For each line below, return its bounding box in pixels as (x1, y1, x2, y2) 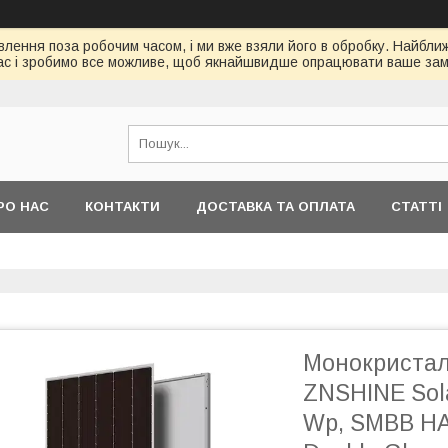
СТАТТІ (391, 199, 442, 214)
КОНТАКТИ (85, 199, 160, 214)
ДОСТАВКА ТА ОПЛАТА (196, 199, 355, 214)
